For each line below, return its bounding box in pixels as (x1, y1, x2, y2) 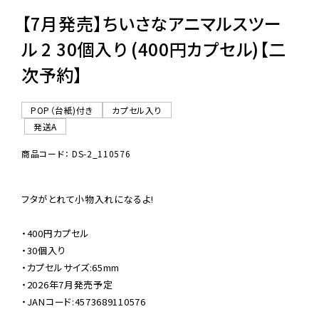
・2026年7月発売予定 (21, 278, 113, 292)
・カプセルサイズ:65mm (21, 261, 120, 275)
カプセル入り (112, 104, 162, 117)
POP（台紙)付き (31, 104, 94, 117)
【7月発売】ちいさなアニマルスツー (21, 11, 282, 36)
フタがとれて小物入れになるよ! (21, 192, 154, 206)
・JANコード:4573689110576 (21, 295, 146, 309)
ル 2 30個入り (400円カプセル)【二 (21, 36, 286, 62)
